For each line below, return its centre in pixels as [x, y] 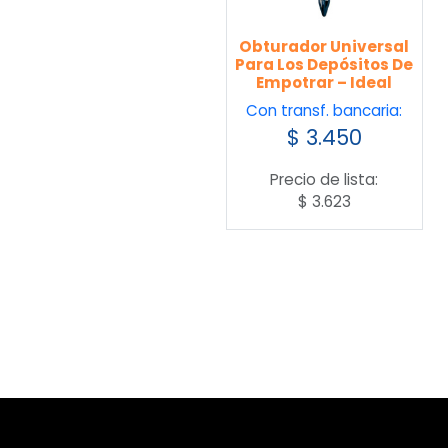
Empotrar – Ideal [324, 83]
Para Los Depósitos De [324, 65]
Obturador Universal [324, 47]
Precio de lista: [324, 179]
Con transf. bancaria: [324, 110]
